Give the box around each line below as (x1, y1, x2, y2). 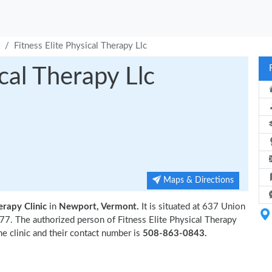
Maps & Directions (161, 176, 234, 185)
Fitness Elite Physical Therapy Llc (14, 41, 147, 50)
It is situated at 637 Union (139, 202, 245, 211)
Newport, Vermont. (59, 202, 139, 211)
